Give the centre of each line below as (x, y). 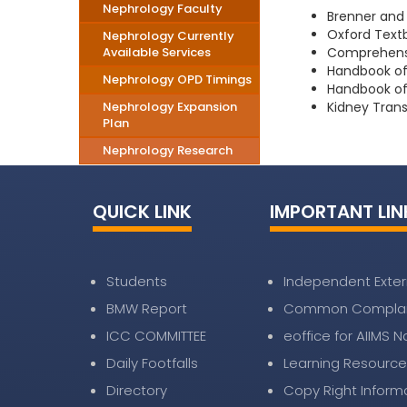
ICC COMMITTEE (156, 336)
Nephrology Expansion (170, 107)
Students (137, 281)
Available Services (157, 52)
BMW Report (147, 308)
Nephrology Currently (169, 36)
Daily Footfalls (152, 363)
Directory (137, 390)
